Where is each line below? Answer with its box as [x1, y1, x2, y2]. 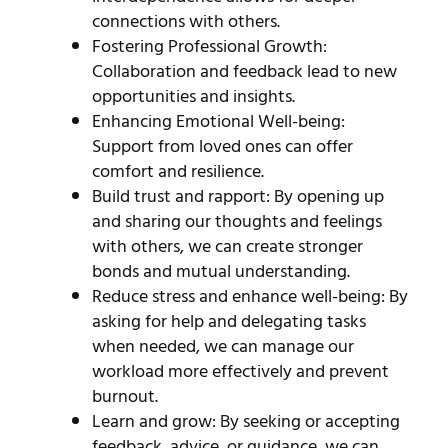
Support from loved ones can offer [91, 131, 353, 161]
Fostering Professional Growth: [91, 31, 327, 61]
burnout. [91, 381, 158, 411]
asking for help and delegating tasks [91, 306, 366, 336]
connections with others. [91, 6, 280, 36]
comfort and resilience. [91, 156, 264, 186]
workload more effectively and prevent [91, 356, 389, 386]
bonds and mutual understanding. [91, 256, 350, 286]
